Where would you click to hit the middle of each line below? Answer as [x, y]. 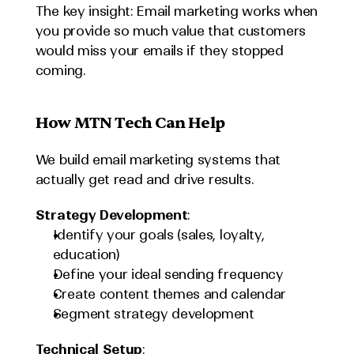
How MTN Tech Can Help [130, 123]
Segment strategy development [153, 314]
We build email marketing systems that [158, 160]
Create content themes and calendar [169, 294]
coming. [60, 70]
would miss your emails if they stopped [159, 51]
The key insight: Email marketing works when [177, 11]
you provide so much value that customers [170, 31]
